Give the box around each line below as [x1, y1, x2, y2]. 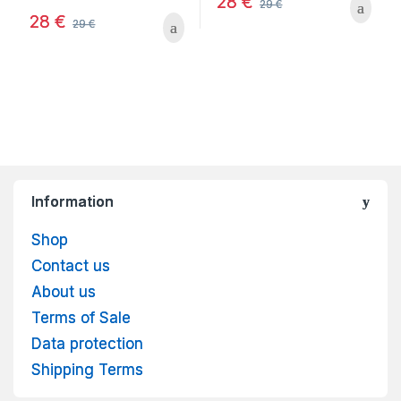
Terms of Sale [31, 309, 131, 328]
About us [31, 283, 96, 302]
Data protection [31, 335, 143, 354]
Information [31, 192, 114, 211]
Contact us [31, 257, 110, 276]
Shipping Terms [31, 361, 143, 380]
